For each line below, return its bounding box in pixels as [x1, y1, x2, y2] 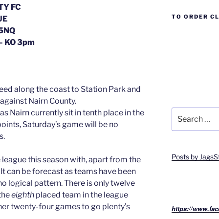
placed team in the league [36, 190, 128, 200]
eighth [11, 190, 36, 200]
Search [171, 108, 195, 116]
